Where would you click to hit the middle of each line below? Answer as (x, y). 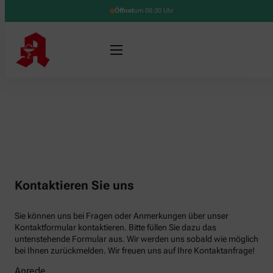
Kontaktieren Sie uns (74, 185)
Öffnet (124, 11)
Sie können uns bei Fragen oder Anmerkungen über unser (122, 216)
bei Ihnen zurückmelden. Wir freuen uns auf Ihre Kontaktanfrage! (135, 251)
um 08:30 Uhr (154, 11)
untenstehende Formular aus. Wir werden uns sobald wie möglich (136, 239)
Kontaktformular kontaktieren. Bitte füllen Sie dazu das (115, 228)
